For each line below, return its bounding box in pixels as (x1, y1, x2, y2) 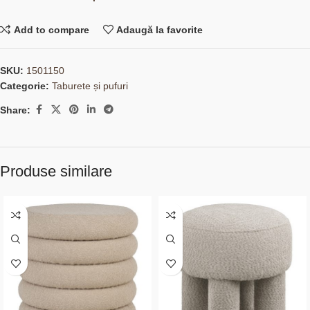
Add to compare (13, 24, 89, 35)
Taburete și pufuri (52, 80, 128, 92)
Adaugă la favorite (116, 24, 203, 35)
